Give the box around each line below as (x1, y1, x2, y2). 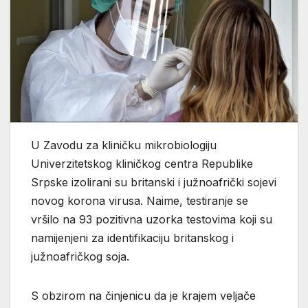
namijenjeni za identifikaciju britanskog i (31, 231, 234, 245)
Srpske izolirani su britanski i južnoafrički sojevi (31, 175, 276, 190)
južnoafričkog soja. (31, 250, 129, 264)
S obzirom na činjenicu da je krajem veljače (31, 289, 256, 303)
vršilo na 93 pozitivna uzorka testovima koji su (31, 212, 272, 227)
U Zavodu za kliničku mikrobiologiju (31, 138, 217, 153)
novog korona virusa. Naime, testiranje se (31, 194, 248, 208)
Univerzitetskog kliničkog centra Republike (31, 157, 253, 171)
